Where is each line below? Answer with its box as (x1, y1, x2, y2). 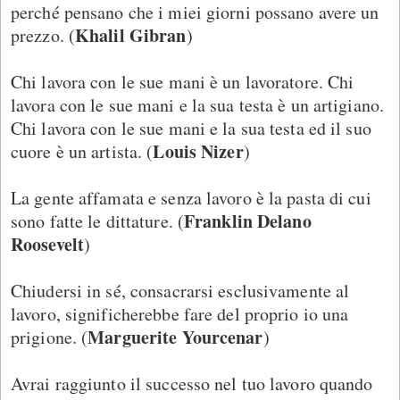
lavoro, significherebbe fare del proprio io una (11, 301, 349, 326)
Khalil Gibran (75, 21, 187, 48)
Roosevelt (11, 230, 85, 257)
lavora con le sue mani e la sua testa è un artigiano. (11, 92, 385, 117)
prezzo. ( (11, 22, 76, 47)
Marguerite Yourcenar (87, 323, 263, 350)
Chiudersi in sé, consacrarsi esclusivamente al (11, 278, 350, 303)
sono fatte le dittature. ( (11, 208, 184, 233)
